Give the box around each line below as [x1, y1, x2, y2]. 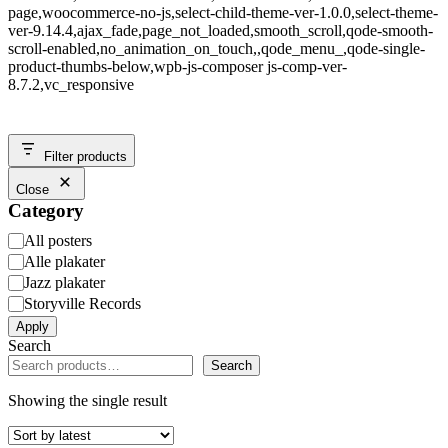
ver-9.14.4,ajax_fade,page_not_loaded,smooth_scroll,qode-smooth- [8, 22, 433, 39]
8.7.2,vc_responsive [8, 76, 134, 93]
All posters [24, 232, 92, 249]
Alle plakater [24, 253, 105, 270]
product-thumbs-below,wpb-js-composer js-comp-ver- [8, 58, 347, 75]
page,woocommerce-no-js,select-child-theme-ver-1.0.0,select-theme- [8, 4, 438, 21]
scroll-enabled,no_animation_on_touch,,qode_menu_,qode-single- [8, 40, 425, 57]
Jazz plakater [24, 274, 105, 291]
